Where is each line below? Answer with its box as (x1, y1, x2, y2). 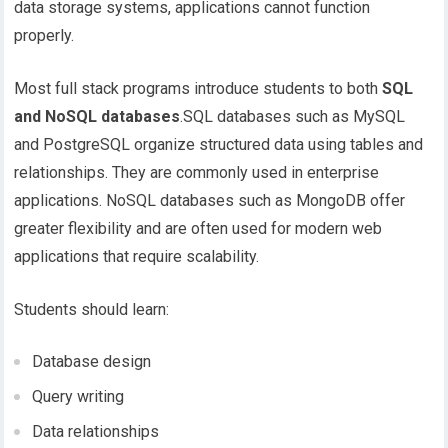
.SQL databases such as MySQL (180, 107, 406, 127)
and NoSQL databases (14, 107, 181, 127)
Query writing (32, 387, 125, 407)
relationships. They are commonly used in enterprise (14, 163, 380, 183)
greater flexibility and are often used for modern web (14, 219, 383, 239)
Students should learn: (14, 300, 170, 320)
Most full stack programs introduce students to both (14, 79, 383, 99)
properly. (14, 26, 75, 46)
